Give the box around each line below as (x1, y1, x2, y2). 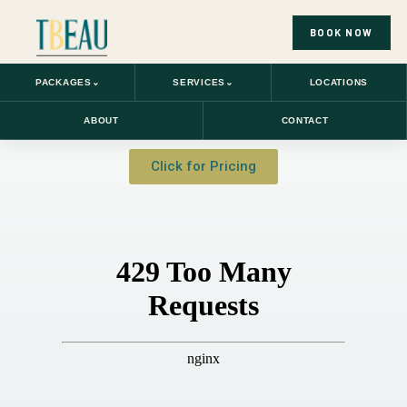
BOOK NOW (309, 26, 373, 38)
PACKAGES (35, 76, 92, 87)
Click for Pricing (151, 158, 256, 174)
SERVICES (173, 76, 225, 87)
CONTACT (281, 114, 329, 125)
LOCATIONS (309, 76, 368, 87)
